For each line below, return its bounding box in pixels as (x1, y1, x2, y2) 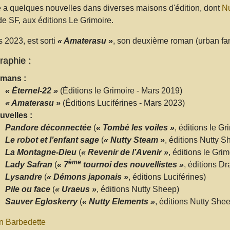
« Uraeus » (54, 184, 97, 194)
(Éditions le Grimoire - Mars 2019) (57, 86, 182, 95)
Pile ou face (5, 184, 50, 194)
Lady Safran (5, 160, 52, 169)
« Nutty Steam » (103, 135, 165, 144)
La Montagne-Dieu (5, 147, 76, 157)
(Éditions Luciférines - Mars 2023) (60, 98, 185, 107)
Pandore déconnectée (5, 123, 91, 132)
